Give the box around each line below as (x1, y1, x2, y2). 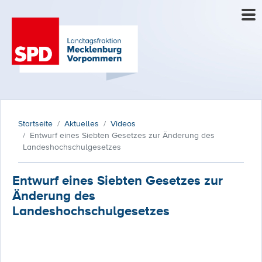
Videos (111, 118, 136, 129)
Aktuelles (64, 118, 99, 129)
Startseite (18, 118, 53, 129)
